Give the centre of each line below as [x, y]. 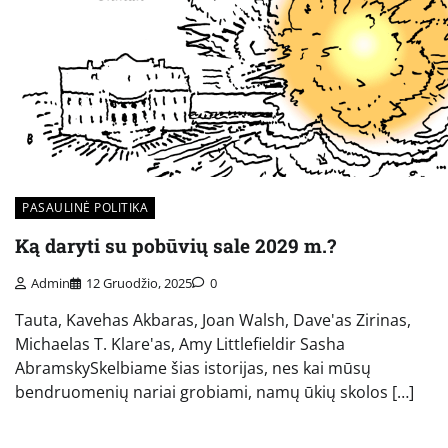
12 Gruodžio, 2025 [139, 283]
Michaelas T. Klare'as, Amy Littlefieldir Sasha [180, 344]
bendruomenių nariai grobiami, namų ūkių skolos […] [214, 392]
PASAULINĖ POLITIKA [85, 207]
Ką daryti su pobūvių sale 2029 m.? [175, 246]
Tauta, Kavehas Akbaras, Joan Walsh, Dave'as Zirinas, [213, 320]
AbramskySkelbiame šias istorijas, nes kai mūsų [193, 368]
